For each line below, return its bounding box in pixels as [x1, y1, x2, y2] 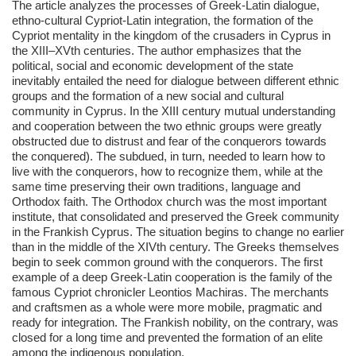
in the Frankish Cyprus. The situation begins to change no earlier [12, 225, 344, 238]
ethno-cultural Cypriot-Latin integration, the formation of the [12, 14, 313, 27]
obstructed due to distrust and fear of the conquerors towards [12, 134, 327, 148]
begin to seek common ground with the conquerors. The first [12, 255, 323, 269]
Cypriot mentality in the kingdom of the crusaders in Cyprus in [12, 29, 331, 42]
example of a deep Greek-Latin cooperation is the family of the [12, 270, 332, 284]
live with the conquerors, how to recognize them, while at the [12, 164, 323, 178]
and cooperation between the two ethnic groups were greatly [12, 119, 322, 133]
